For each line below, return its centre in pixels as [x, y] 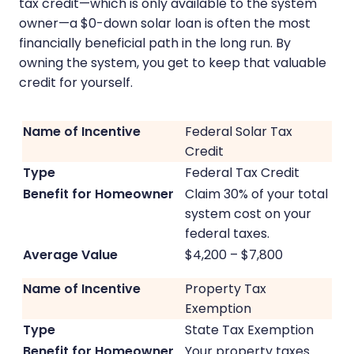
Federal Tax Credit [242, 172]
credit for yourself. [76, 82]
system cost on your [248, 213]
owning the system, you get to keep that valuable [173, 62]
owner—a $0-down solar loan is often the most [165, 23]
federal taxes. [227, 233]
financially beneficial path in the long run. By [155, 43]
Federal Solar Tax [238, 131]
